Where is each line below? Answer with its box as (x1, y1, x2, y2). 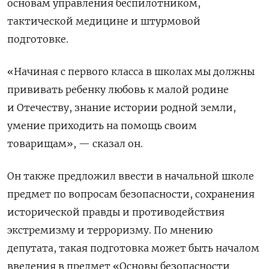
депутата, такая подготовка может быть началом (7, 242, 259, 255)
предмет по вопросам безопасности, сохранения (7, 188, 255, 201)
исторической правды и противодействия (7, 206, 225, 219)
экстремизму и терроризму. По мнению (7, 224, 213, 237)
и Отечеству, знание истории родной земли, (7, 101, 236, 114)
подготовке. (7, 33, 68, 46)
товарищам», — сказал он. (7, 138, 143, 150)
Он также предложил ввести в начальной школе (7, 170, 254, 183)
